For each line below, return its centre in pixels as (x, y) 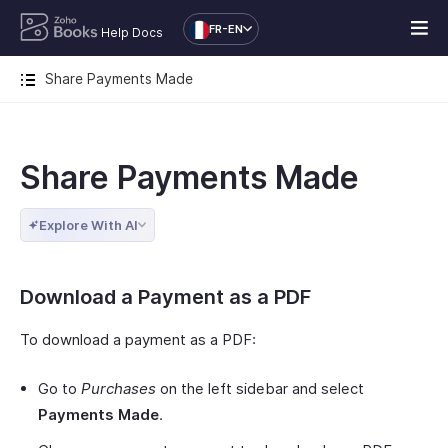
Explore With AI (88, 225)
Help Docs (131, 32)
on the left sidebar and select (260, 388)
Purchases (118, 388)
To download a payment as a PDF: (138, 339)
